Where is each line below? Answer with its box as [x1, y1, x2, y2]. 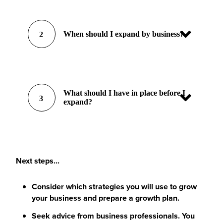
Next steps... [16, 155, 59, 167]
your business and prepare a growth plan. [32, 192, 181, 204]
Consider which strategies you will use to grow [32, 180, 197, 192]
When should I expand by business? [63, 29, 184, 38]
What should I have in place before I [63, 88, 186, 97]
